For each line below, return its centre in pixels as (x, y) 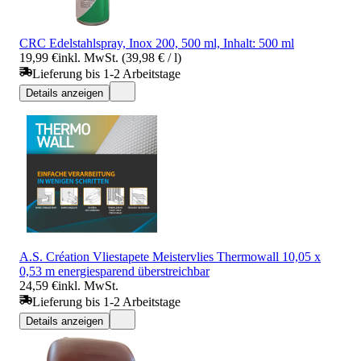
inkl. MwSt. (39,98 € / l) (120, 57)
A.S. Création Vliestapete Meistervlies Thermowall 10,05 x (170, 256)
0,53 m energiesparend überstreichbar (114, 271)
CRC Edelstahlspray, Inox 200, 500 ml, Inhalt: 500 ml (157, 43)
